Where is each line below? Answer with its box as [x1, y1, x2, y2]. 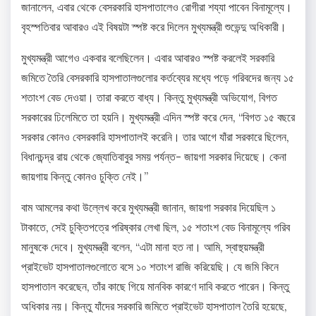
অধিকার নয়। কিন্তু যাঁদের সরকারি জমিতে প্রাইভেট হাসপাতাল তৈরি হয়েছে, [21, 299, 287, 314]
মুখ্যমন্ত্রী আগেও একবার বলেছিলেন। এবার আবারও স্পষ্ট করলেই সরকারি [21, 51, 274, 66]
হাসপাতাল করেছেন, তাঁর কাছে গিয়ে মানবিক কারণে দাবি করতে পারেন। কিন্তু [21, 279, 289, 294]
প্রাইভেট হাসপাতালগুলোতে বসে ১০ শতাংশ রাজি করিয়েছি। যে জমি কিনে [21, 260, 279, 274]
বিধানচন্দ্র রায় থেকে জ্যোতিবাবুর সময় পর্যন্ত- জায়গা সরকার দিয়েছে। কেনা [21, 150, 286, 164]
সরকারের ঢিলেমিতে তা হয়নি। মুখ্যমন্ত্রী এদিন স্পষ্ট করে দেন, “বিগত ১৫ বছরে [21, 110, 295, 125]
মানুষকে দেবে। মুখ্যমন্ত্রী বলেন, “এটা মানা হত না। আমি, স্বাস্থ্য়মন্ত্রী [21, 240, 265, 255]
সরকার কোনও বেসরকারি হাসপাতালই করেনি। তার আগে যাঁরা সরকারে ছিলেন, [21, 130, 289, 145]
